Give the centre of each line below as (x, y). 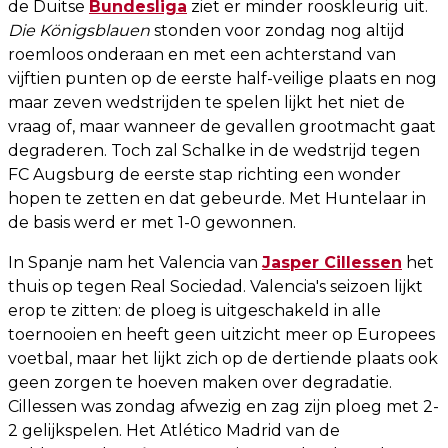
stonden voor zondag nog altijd (277, 30)
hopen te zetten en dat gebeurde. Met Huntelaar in (217, 198)
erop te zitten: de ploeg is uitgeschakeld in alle (194, 310)
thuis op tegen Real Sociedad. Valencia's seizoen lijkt (215, 286)
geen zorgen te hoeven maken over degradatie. (200, 382)
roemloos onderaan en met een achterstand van (202, 54)
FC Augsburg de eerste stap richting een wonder (204, 174)
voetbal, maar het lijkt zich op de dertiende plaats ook (223, 358)
